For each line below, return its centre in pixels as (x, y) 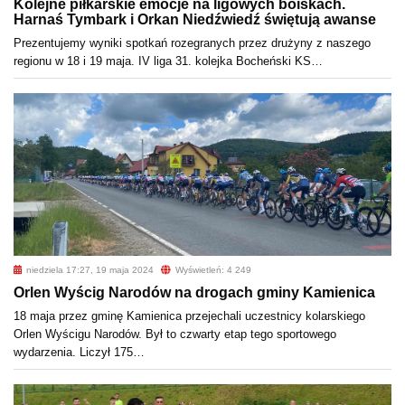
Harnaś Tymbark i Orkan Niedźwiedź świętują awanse (195, 20)
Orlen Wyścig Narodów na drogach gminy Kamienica (194, 293)
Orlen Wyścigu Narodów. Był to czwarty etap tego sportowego (175, 334)
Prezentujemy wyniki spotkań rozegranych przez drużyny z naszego (192, 43)
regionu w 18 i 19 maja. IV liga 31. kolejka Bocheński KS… (168, 61)
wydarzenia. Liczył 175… (79, 353)
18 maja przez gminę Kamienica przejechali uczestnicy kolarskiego (189, 316)
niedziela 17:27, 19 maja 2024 (89, 270)
